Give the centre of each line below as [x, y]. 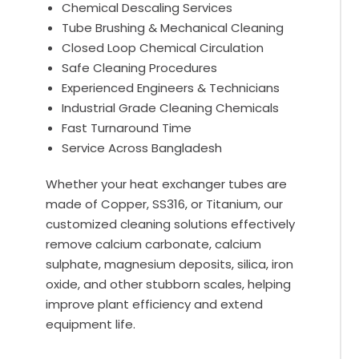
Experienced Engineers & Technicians [171, 88]
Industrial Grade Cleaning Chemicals [171, 108]
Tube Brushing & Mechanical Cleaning [173, 28]
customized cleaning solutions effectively [171, 224]
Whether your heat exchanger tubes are [167, 184]
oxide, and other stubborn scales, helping [169, 284]
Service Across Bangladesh [142, 148]
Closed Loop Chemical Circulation [163, 48]
